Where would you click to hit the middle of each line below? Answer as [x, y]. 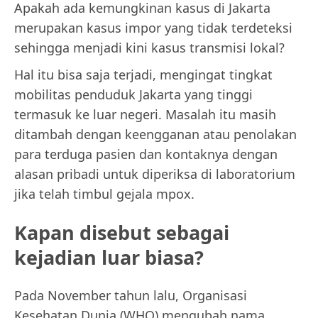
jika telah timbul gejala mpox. [104, 194]
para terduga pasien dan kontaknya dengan [146, 154]
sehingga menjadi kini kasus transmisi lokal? [149, 48]
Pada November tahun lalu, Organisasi [131, 296]
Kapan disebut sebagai [122, 232]
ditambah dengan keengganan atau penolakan [155, 135]
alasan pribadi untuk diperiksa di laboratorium [155, 174]
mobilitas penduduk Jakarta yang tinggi [133, 95]
